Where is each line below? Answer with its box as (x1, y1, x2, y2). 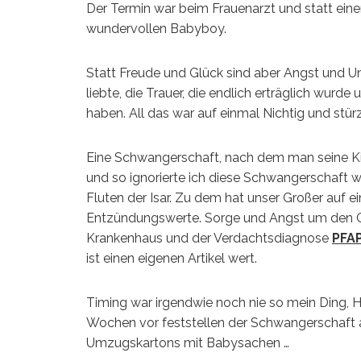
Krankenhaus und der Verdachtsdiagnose (86, 230, 332, 246)
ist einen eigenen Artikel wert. (86, 250, 257, 266)
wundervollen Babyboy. (86, 20, 226, 36)
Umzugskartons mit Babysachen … (86, 334, 289, 351)
